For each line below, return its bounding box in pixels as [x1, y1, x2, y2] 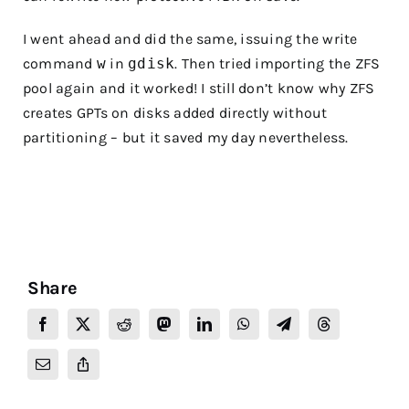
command [23, 54, 97, 72]
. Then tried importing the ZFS [174, 54, 381, 72]
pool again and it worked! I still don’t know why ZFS [23, 79, 375, 97]
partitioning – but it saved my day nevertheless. [23, 128, 349, 146]
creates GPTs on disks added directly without [23, 103, 328, 121]
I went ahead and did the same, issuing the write [23, 29, 358, 47]
